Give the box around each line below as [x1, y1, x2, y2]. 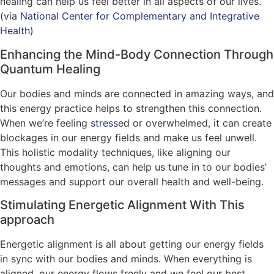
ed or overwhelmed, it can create [118, 116, 272, 129]
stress [91, 116, 118, 129]
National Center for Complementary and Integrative [20, 10, 259, 23]
